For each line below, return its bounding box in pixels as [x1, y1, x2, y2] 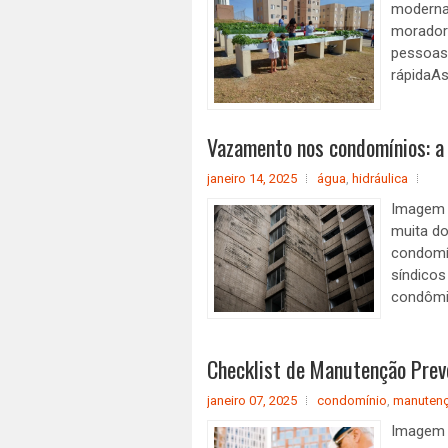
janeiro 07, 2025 [207, 393, 297, 408]
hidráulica [352, 171, 408, 186]
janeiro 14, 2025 [207, 171, 297, 186]
